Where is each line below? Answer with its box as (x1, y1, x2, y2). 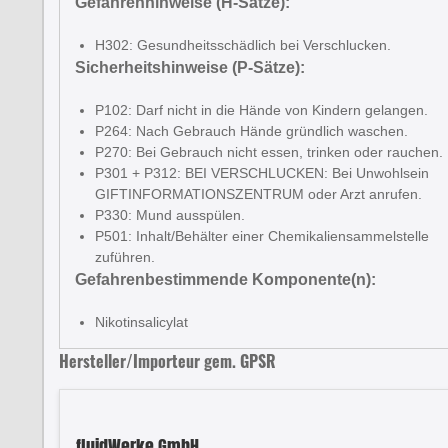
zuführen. (95, 249, 155, 265)
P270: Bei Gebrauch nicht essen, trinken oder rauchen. (95, 144, 443, 160)
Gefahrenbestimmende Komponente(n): (75, 271, 376, 288)
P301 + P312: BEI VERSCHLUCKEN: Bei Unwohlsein (95, 165, 429, 181)
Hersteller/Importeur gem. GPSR (59, 349, 276, 373)
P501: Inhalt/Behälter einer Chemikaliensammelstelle (95, 228, 429, 244)
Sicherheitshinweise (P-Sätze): (75, 59, 305, 76)
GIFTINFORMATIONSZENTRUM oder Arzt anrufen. (95, 186, 422, 202)
